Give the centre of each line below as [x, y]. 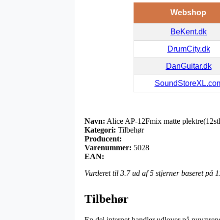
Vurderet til [102, 173]
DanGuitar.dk [189, 66]
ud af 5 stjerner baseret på [173, 173]
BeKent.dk [189, 31]
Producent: [103, 138]
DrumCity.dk [189, 49]
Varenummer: [108, 147]
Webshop [188, 12]
